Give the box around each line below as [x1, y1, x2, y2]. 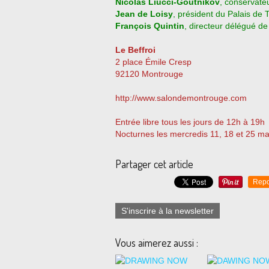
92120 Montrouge [115, 69, 183, 79]
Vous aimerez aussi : [115, 236, 198, 249]
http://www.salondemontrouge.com [115, 93, 247, 103]
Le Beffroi [115, 45, 156, 55]
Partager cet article [115, 157, 193, 171]
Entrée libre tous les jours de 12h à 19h [115, 117, 265, 127]
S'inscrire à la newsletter [121, 206, 214, 216]
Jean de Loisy [115, 9, 173, 19]
